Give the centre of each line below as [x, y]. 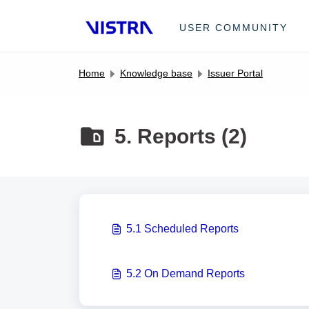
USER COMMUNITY [234, 27]
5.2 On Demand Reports [195, 273]
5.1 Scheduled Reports [191, 229]
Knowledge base [156, 73]
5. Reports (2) [181, 136]
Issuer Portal [235, 73]
